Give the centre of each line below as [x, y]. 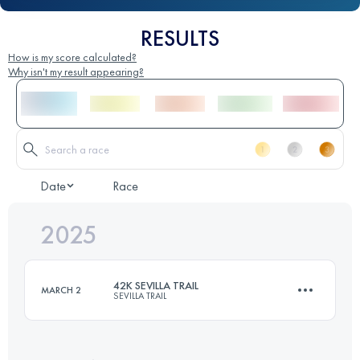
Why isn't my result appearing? [76, 72]
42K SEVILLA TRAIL [156, 286]
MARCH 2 [61, 290]
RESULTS [180, 39]
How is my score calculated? [72, 57]
